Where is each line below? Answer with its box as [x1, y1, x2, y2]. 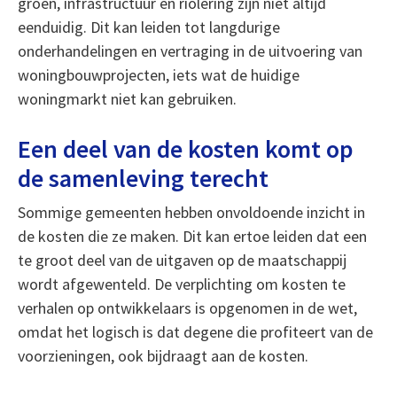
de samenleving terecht [17, 162, 269, 194]
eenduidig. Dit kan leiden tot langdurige [17, 17, 280, 37]
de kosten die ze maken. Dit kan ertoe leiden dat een [17, 226, 367, 246]
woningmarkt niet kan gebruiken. [17, 89, 237, 109]
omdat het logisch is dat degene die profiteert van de [17, 322, 373, 342]
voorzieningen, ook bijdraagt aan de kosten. [17, 346, 308, 366]
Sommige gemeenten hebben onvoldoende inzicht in [17, 202, 365, 222]
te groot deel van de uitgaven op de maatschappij [17, 250, 346, 270]
